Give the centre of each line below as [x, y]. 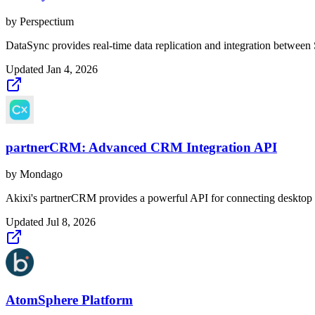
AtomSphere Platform [69, 300]
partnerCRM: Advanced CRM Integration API [141, 147]
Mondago [41, 174]
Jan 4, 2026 [72, 69]
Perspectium [47, 21]
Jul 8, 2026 [71, 222]
